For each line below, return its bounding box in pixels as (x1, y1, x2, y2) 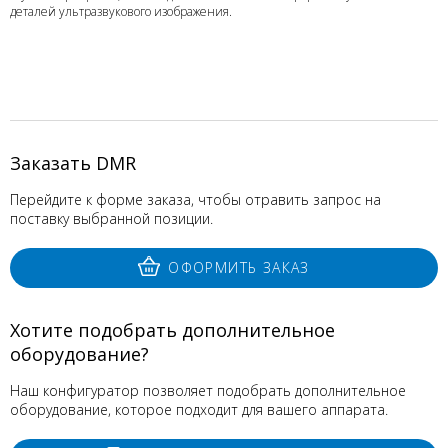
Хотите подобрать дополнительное (10, 318, 335, 342)
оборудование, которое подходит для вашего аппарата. (10, 400, 388, 419)
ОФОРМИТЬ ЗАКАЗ (168, 258, 310, 277)
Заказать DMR (10, 151, 136, 175)
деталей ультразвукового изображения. (10, 3, 232, 20)
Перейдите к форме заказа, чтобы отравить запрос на (10, 190, 381, 209)
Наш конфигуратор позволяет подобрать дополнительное (10, 381, 406, 400)
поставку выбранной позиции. (10, 209, 213, 228)
